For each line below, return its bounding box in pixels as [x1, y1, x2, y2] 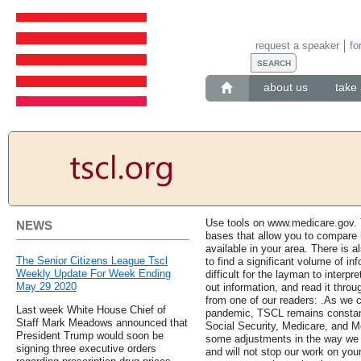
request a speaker [255, 39, 339, 52]
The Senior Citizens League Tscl [16, 255, 168, 268]
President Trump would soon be [16, 330, 164, 342]
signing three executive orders [16, 342, 156, 355]
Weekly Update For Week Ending [16, 268, 171, 280]
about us [263, 81, 308, 94]
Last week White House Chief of [16, 304, 166, 317]
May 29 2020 [16, 280, 77, 293]
